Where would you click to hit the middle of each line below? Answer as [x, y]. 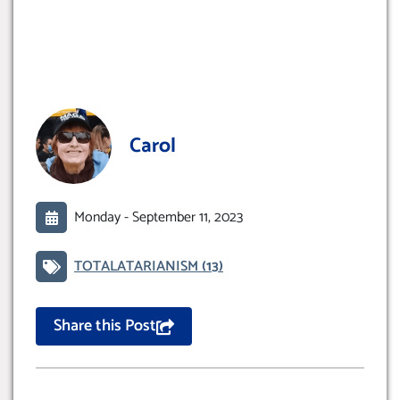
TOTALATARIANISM [138, 266]
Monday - [103, 217]
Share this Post [105, 326]
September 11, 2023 [187, 217]
